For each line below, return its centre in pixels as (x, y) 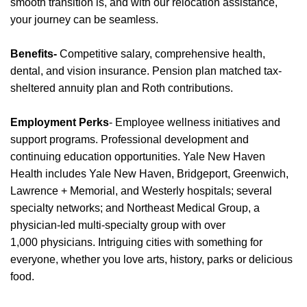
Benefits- (34, 54)
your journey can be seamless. (85, 20)
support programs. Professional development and (130, 139)
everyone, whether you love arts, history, (109, 259)
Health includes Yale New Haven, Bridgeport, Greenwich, (149, 174)
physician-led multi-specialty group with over (118, 225)
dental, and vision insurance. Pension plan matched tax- (146, 71)
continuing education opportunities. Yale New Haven (138, 157)
